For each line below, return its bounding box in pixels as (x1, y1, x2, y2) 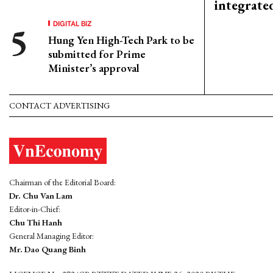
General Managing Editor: (9, 230, 94, 242)
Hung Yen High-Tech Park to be (48, 33, 194, 47)
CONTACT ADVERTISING (9, 100, 110, 111)
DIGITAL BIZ (53, 18, 92, 28)
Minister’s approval (48, 61, 140, 75)
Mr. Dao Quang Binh (9, 244, 86, 255)
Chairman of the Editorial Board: (9, 177, 116, 188)
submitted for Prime (48, 47, 146, 61)
